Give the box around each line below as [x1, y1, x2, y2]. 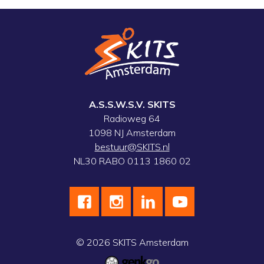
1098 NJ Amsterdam [88, 127, 176, 139]
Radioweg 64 [104, 113, 160, 125]
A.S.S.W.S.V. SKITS [88, 98, 176, 111]
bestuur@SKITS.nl [94, 141, 170, 153]
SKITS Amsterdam [110, 236, 189, 249]
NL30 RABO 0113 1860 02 [73, 155, 191, 167]
